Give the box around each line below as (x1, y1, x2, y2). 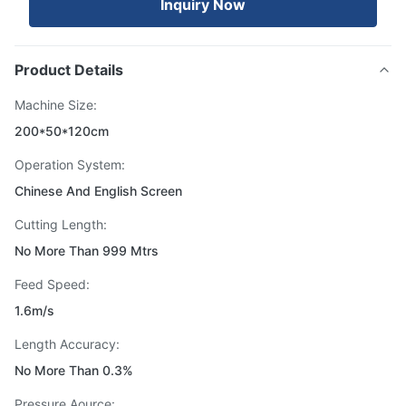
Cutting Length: (14, 217, 107, 232)
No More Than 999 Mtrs (14, 243, 159, 258)
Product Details (14, 61, 123, 79)
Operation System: (14, 157, 125, 172)
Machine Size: (14, 97, 97, 112)
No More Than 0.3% (14, 362, 133, 378)
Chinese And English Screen (14, 183, 182, 198)
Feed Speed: (14, 276, 90, 292)
